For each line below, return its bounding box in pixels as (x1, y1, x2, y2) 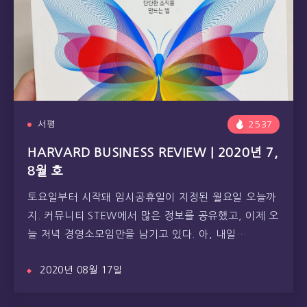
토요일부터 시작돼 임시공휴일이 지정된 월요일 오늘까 (27, 192, 276, 202)
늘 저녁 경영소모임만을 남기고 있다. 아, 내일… (27, 229, 247, 239)
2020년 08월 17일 (40, 265, 123, 275)
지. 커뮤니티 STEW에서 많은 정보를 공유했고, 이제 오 (27, 210, 279, 221)
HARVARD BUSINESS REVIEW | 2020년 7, (27, 147, 278, 159)
